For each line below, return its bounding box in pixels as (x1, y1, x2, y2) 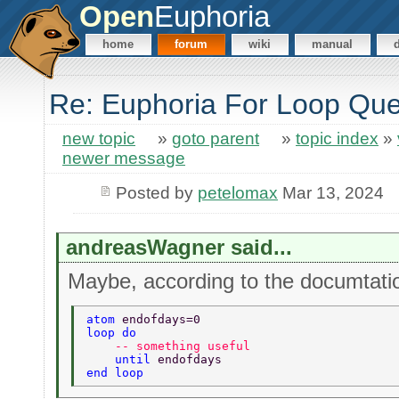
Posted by (115, 183, 198, 202)
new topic (62, 129, 135, 149)
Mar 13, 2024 (277, 183, 384, 202)
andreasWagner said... (66, 234, 293, 259)
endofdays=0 (122, 313, 208, 327)
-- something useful (86, 339, 265, 354)
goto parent (172, 129, 259, 149)
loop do (86, 326, 144, 340)
